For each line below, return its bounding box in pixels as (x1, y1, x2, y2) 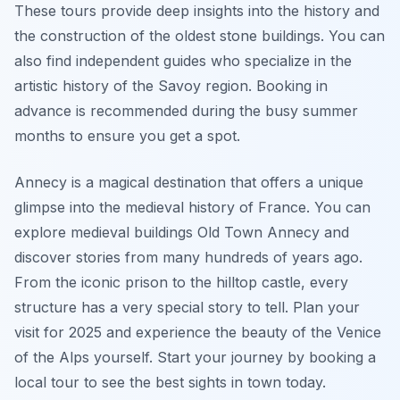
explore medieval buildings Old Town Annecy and (14, 223, 349, 241)
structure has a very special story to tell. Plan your (14, 298, 360, 316)
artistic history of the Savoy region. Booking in (14, 77, 328, 95)
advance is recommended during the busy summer (14, 102, 358, 120)
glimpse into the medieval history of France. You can (14, 198, 371, 216)
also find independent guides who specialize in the (14, 52, 352, 70)
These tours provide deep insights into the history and (14, 2, 379, 20)
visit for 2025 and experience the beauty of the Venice (14, 323, 381, 341)
